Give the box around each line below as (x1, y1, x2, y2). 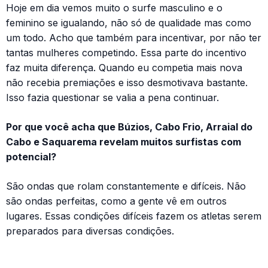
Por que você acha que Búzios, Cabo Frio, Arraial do (6, 120, 252, 133)
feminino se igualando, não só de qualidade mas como (6, 16, 251, 29)
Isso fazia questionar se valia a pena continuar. (6, 91, 219, 103)
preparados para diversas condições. (6, 224, 174, 237)
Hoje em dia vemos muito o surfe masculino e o (6, 1, 223, 14)
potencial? (6, 150, 56, 163)
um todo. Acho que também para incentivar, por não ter (6, 31, 261, 44)
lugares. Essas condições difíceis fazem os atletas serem (6, 209, 261, 222)
